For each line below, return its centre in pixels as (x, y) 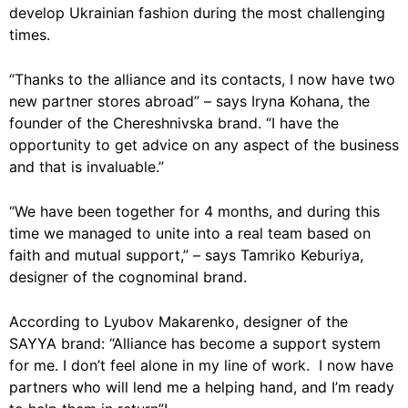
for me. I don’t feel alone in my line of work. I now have (201, 365)
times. (30, 34)
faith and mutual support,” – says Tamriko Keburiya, (186, 255)
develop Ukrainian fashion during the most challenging (197, 12)
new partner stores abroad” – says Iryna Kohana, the (189, 101)
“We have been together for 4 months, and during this (194, 211)
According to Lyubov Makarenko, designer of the (178, 321)
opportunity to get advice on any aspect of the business (204, 144)
